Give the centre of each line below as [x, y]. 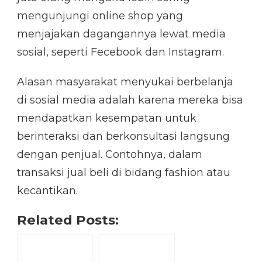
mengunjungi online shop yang [100, 16]
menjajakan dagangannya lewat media [121, 34]
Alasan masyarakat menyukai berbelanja [125, 82]
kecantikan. [47, 191]
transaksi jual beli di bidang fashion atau [124, 173]
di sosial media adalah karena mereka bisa [130, 100]
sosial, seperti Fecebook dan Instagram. [120, 52]
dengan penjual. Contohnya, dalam [110, 155]
